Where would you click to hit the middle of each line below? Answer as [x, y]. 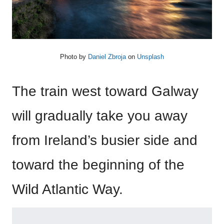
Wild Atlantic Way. [67, 189]
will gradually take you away [100, 116]
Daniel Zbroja [107, 57]
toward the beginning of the [98, 165]
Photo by [74, 57]
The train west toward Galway [105, 91]
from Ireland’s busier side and [105, 140]
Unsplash [150, 57]
